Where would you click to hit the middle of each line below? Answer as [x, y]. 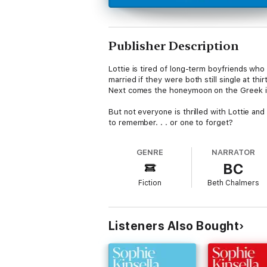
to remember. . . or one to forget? [171, 122]
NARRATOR [233, 152]
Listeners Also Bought [174, 226]
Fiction [150, 183]
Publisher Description [174, 46]
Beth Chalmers [234, 183]
